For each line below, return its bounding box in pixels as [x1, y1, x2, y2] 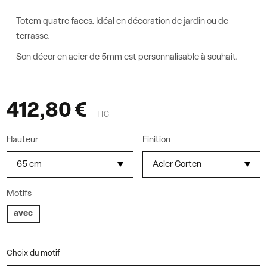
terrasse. [16, 32, 51, 41]
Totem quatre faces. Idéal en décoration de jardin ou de [16, 17, 229, 26]
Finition [142, 135, 170, 145]
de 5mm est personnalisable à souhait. [89, 52, 238, 62]
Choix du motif [7, 249, 61, 258]
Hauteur [7, 135, 39, 145]
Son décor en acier [16, 52, 88, 62]
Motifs [7, 189, 32, 198]
